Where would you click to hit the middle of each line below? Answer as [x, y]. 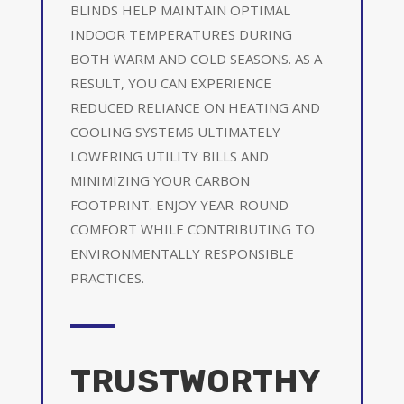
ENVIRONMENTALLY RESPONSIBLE [182, 253]
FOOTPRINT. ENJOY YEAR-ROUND [179, 204]
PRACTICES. [107, 277]
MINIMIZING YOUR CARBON [160, 180]
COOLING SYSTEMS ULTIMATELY [175, 131]
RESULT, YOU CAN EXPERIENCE [170, 83]
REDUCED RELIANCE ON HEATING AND [195, 107]
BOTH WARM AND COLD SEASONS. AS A [196, 58]
